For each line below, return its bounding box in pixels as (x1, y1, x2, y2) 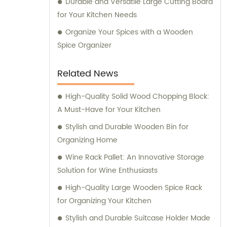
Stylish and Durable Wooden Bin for (65, 121, 188, 133)
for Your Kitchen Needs (57, 9, 137, 21)
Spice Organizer (57, 40, 111, 52)
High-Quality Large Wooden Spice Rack (65, 182, 202, 194)
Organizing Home (57, 134, 118, 146)
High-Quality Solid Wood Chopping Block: (65, 91, 209, 103)
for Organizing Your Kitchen (57, 195, 152, 207)
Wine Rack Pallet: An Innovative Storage (65, 152, 204, 164)
